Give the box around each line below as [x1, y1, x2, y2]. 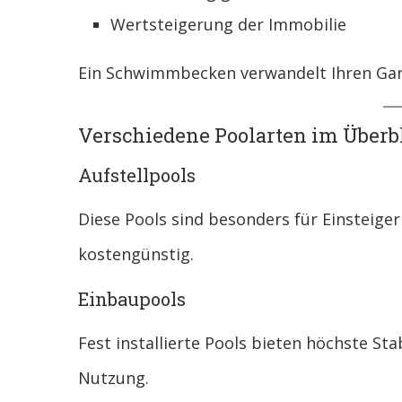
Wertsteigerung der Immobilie [110, 13, 346, 36]
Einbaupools [78, 287, 186, 311]
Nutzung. [78, 367, 149, 389]
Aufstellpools [78, 163, 196, 188]
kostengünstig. [78, 243, 194, 266]
